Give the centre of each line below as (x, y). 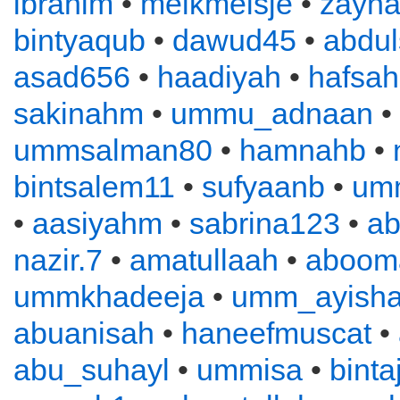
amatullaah (204, 260)
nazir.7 (58, 260)
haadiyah (219, 77)
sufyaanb (263, 187)
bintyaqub (79, 40)
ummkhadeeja (109, 296)
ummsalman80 (113, 150)
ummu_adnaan (272, 113)
